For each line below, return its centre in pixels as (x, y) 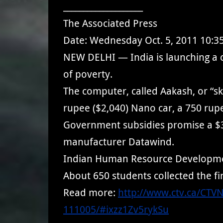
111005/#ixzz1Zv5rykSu (116, 209)
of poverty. (88, 74)
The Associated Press (110, 23)
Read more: (91, 192)
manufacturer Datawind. (119, 142)
